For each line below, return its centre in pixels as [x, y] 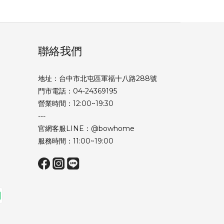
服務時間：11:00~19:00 [76, 141]
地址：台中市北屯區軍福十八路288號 [97, 78]
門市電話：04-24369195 [77, 91]
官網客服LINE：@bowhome [86, 128]
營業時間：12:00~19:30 [76, 103]
